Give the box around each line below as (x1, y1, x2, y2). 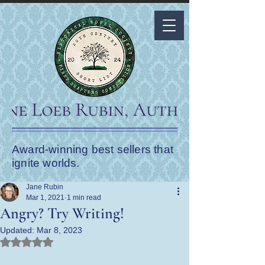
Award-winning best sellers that (12, 143, 173, 156)
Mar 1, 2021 (26, 193, 64, 202)
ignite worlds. (12, 157, 80, 169)
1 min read (67, 193, 101, 202)
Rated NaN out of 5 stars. (26, 235, 120, 246)
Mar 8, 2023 (37, 225, 82, 235)
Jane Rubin (26, 183, 63, 191)
